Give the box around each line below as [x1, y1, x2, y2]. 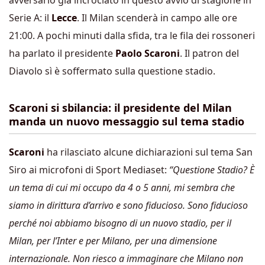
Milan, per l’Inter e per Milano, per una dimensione [9, 234, 217, 247]
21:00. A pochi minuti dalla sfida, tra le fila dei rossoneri [9, 29, 255, 42]
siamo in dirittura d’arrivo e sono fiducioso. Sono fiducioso [9, 199, 248, 212]
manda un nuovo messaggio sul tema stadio [9, 114, 244, 128]
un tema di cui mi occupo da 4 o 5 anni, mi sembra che [9, 181, 235, 194]
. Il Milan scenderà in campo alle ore [77, 11, 237, 24]
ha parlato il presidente [9, 47, 115, 60]
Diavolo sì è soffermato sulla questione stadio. [9, 64, 215, 77]
